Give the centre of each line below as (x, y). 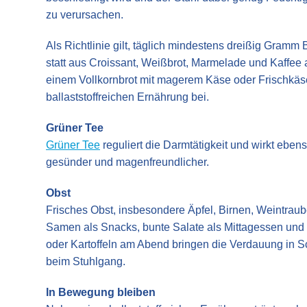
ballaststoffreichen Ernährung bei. (127, 97)
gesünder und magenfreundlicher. (127, 162)
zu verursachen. (85, 14)
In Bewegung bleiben (101, 292)
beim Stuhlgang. (86, 261)
